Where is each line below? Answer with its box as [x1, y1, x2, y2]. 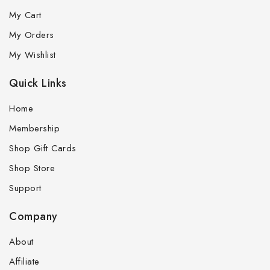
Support [9, 181, 42, 195]
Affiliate [9, 255, 40, 269]
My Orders [9, 28, 54, 42]
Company [9, 209, 58, 225]
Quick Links [9, 75, 67, 92]
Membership [9, 122, 60, 136]
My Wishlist [9, 48, 56, 62]
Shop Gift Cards [9, 142, 77, 155]
